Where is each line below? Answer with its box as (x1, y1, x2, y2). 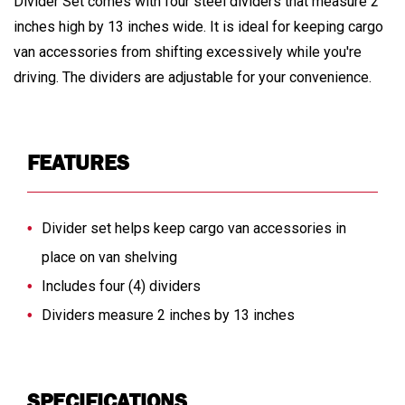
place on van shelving (42, 248, 177, 266)
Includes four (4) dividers (42, 277, 201, 295)
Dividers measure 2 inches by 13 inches (42, 306, 295, 324)
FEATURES (27, 149, 129, 174)
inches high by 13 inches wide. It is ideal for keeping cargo (14, 17, 383, 35)
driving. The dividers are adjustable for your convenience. (14, 68, 372, 86)
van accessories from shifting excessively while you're (14, 42, 362, 61)
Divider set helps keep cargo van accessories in (42, 219, 346, 237)
